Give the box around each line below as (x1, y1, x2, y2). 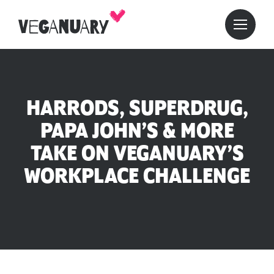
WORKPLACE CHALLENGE (24, 165, 250, 188)
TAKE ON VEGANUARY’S (30, 143, 244, 166)
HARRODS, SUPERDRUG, (26, 97, 248, 120)
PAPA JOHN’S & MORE (40, 120, 234, 143)
